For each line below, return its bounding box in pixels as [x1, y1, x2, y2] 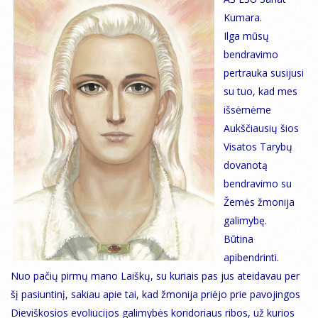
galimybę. [224, 214, 267, 228]
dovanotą [224, 158, 268, 172]
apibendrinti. [224, 251, 279, 265]
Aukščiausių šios [224, 121, 299, 136]
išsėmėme [224, 103, 271, 117]
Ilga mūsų [224, 29, 269, 43]
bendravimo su [224, 177, 292, 191]
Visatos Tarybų [224, 140, 292, 154]
